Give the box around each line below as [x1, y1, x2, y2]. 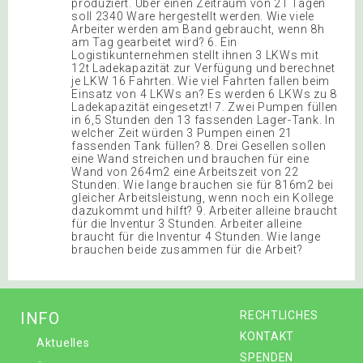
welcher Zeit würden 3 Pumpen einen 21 [71, 126, 293, 139]
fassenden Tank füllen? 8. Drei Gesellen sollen [71, 139, 327, 152]
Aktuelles [36, 335, 90, 349]
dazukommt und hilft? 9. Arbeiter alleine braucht [71, 203, 338, 217]
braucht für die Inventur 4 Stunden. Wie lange [71, 229, 321, 243]
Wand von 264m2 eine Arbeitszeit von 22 [71, 164, 299, 178]
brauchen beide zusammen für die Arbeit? [71, 242, 303, 256]
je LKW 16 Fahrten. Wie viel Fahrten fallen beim [71, 74, 331, 88]
